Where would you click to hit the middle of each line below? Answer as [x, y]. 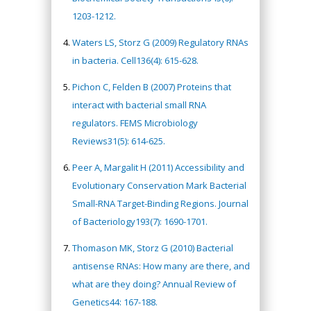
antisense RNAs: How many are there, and [161, 266]
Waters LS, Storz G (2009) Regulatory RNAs [160, 42]
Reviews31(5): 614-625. [119, 141]
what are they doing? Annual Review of [154, 284]
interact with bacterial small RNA [139, 104]
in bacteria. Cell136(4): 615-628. [135, 60]
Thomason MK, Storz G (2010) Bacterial [153, 247]
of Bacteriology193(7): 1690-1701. [140, 221]
